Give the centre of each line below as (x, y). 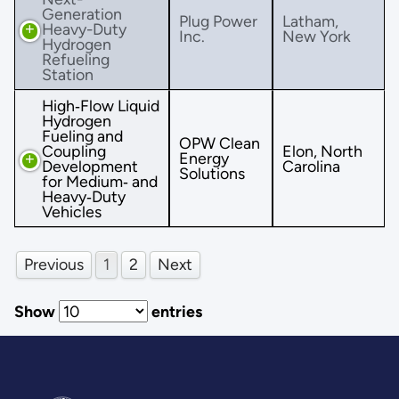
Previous (53, 264)
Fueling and (82, 135)
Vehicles (72, 211)
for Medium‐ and (100, 181)
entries (175, 311)
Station (68, 74)
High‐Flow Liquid (101, 105)
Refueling (76, 59)
